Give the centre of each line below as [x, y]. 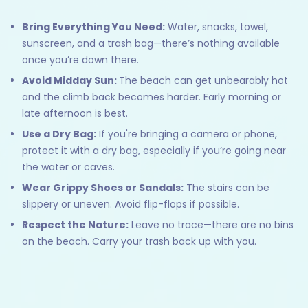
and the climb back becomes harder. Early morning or [152, 97]
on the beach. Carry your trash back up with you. [139, 242]
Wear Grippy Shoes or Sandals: [103, 188]
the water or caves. [68, 167]
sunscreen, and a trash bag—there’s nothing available [151, 44]
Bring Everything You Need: [93, 27]
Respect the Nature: [75, 225]
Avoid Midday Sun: [70, 81]
